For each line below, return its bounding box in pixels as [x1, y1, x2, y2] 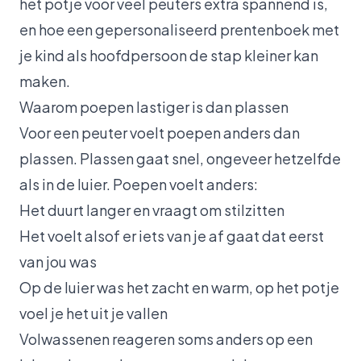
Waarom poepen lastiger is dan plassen [19, 97, 288, 116]
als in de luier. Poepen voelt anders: [19, 174, 258, 193]
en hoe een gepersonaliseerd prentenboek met [19, 19, 339, 39]
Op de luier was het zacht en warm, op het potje [19, 277, 339, 297]
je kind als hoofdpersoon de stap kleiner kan [19, 45, 318, 64]
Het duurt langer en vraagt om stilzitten [19, 200, 284, 219]
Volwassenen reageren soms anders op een [19, 329, 313, 348]
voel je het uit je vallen [19, 303, 168, 322]
